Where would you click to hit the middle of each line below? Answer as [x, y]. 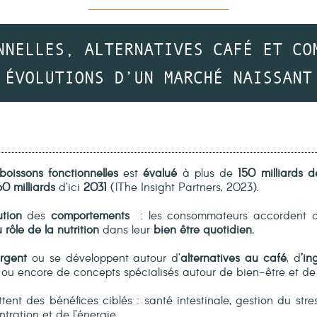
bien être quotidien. [206, 230]
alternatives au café [234, 259]
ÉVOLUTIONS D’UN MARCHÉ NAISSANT [158, 77]
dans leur [126, 230]
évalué [160, 174]
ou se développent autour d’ [104, 259]
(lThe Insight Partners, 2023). [183, 188]
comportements [93, 216]
